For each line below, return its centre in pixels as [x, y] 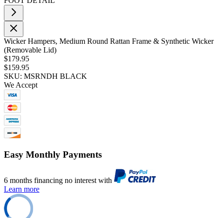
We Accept [21, 85]
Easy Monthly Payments [53, 154]
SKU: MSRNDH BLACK [45, 76]
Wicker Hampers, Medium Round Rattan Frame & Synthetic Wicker [109, 41]
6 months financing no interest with [59, 181]
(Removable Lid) [30, 50]
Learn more [22, 189]
